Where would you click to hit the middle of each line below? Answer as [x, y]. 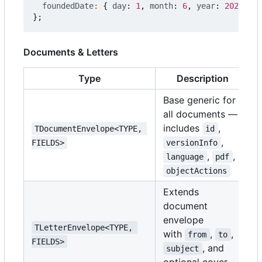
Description [202, 79]
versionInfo [192, 143]
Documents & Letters [71, 52]
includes [183, 128]
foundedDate [68, 6]
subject [183, 249]
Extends [181, 192]
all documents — [200, 114]
